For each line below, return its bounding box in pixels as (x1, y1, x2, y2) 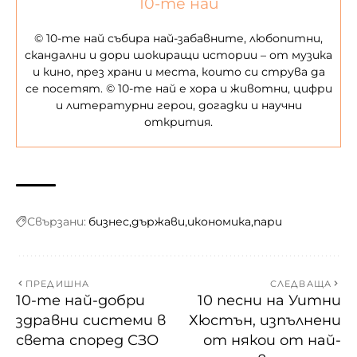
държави (131, 214, 185, 229)
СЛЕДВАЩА (270, 277, 331, 289)
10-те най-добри (16, 291, 145, 309)
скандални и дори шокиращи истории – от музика (25, 47, 332, 62)
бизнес (88, 214, 129, 229)
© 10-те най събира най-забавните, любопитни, (34, 30, 323, 45)
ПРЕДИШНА (25, 277, 89, 289)
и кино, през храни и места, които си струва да (32, 64, 325, 79)
